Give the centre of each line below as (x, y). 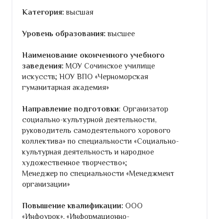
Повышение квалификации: (73, 206)
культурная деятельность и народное (88, 152)
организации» (46, 184)
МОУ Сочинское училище (110, 66)
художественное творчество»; (75, 163)
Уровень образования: (64, 33)
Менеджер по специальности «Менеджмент (98, 173)
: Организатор (143, 109)
